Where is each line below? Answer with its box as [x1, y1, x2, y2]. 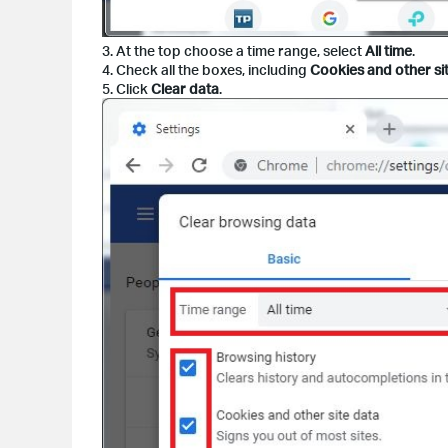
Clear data [151, 80, 219, 98]
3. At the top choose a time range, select [102, 42, 365, 60]
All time [365, 42, 412, 60]
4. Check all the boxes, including [102, 61, 310, 79]
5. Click [102, 80, 151, 98]
